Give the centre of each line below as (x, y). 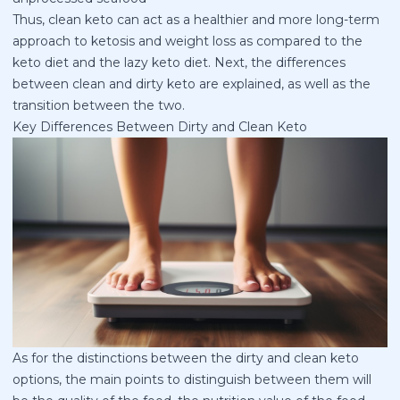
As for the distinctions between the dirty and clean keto (186, 358)
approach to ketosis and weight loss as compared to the (187, 41)
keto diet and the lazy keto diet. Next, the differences (179, 62)
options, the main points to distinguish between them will (192, 380)
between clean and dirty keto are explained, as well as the (192, 83)
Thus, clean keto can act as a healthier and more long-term (196, 19)
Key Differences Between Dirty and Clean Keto (160, 126)
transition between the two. (99, 105)
